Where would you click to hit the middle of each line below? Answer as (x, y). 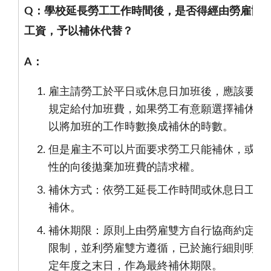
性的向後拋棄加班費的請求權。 (125, 167)
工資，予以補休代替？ (79, 31)
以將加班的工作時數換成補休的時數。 (141, 127)
